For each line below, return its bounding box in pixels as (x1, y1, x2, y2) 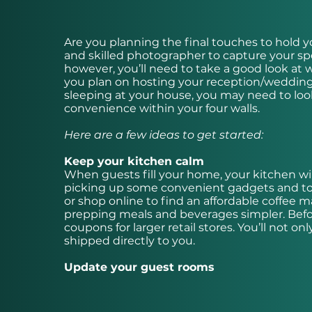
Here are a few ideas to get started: (64, 128, 263, 142)
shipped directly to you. (64, 234, 195, 248)
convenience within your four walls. (64, 102, 260, 116)
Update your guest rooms (64, 260, 214, 274)
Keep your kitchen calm (64, 155, 204, 169)
